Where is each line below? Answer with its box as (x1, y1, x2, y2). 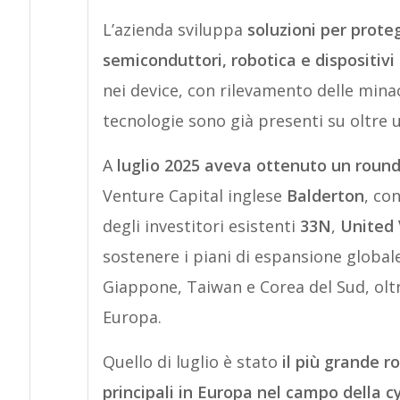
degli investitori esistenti (102, 214, 300, 237)
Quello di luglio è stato (102, 350, 282, 372)
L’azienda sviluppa (102, 18, 247, 40)
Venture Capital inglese (102, 184, 287, 206)
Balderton (286, 184, 364, 206)
